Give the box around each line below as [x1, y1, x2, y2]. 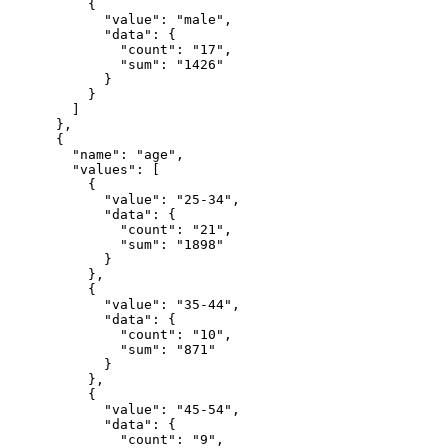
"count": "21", [8, 222, 120, 237]
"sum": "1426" [8, 57, 120, 72]
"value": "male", [8, 12, 104, 27]
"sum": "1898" [8, 237, 120, 252]
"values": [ [8, 162, 72, 177]
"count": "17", [8, 42, 120, 57]
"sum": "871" [8, 342, 120, 357]
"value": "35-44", [8, 297, 104, 312]
